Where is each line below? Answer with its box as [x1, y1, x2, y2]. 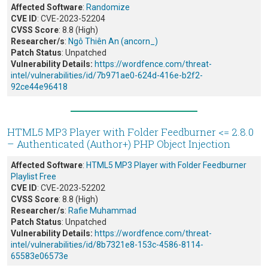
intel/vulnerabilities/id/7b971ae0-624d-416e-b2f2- [11, 71, 203, 81]
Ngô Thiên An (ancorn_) [68, 36, 158, 47]
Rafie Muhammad [68, 206, 136, 216]
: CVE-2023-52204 [37, 14, 105, 24]
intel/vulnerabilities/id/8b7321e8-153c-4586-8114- [11, 240, 203, 250]
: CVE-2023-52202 [37, 183, 105, 193]
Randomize [86, 2, 130, 13]
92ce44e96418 [11, 82, 68, 92]
